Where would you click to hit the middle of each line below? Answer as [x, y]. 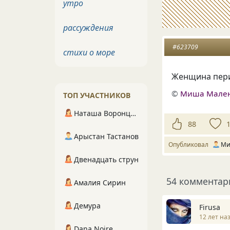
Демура [87, 206]
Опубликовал [190, 145]
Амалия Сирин [100, 183]
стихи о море [89, 52]
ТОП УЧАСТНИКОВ [97, 95]
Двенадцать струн [106, 159]
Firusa [210, 207]
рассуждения [88, 28]
